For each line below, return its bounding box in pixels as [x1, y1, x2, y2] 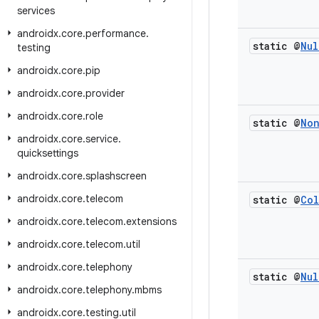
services [17, 4, 55, 17]
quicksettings [17, 147, 78, 159]
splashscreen [85, 169, 147, 182]
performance [85, 27, 146, 40]
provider [85, 87, 125, 100]
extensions [126, 215, 177, 228]
